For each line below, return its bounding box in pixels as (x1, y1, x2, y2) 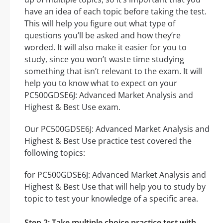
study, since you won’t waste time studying (24, 54, 184, 65)
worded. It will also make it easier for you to (24, 42, 187, 53)
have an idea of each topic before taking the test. (24, 6, 207, 17)
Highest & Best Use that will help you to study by (24, 181, 206, 193)
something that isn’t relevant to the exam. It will (24, 66, 202, 77)
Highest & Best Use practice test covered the (24, 135, 192, 147)
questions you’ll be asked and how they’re (24, 30, 181, 41)
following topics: (24, 147, 85, 159)
